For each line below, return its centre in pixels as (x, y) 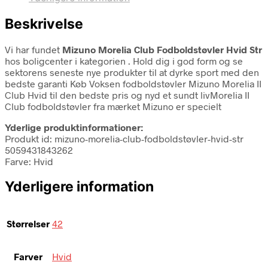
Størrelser (28, 224)
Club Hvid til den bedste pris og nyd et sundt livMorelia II (127, 95)
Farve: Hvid (29, 161)
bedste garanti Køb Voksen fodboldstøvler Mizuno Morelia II (133, 83)
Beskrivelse (44, 24)
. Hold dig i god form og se (185, 60)
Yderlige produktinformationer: (74, 127)
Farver (28, 257)
